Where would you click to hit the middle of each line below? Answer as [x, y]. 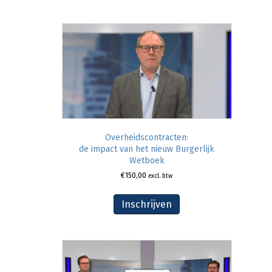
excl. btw [160, 176]
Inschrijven [147, 205]
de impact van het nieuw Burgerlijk [147, 149]
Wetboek [147, 161]
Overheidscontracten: [147, 138]
